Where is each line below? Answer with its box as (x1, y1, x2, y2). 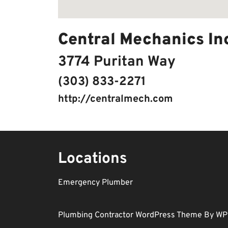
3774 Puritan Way (58, 53, 176, 71)
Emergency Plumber (58, 178, 133, 188)
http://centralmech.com (58, 93, 173, 106)
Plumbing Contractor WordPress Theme (58, 210, 204, 220)
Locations (58, 150, 127, 168)
